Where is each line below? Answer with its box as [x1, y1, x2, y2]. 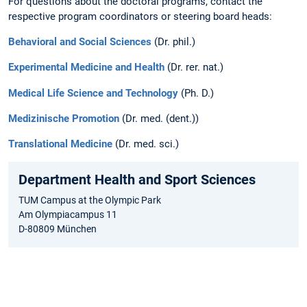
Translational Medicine [8, 137, 112, 150]
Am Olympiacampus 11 [19, 209, 117, 221]
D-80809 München [19, 223, 97, 235]
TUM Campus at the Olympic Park [19, 195, 161, 206]
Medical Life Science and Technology [8, 86, 178, 99]
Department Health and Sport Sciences [19, 171, 256, 188]
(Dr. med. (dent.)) [119, 112, 199, 125]
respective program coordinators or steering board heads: [8, 10, 272, 23]
